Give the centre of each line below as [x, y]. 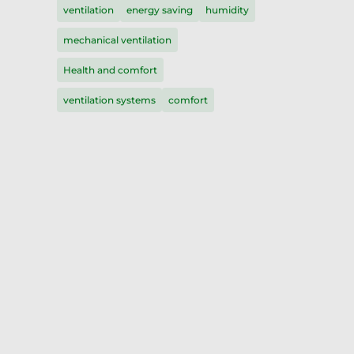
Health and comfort [110, 70]
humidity [227, 10]
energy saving [159, 10]
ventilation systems [109, 100]
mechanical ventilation [117, 40]
